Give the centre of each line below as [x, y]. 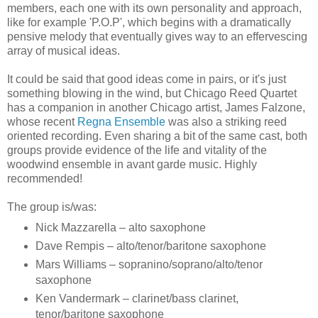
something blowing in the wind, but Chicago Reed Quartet [152, 93]
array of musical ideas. [64, 50]
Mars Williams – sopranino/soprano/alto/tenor [149, 264]
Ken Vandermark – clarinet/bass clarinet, [137, 298]
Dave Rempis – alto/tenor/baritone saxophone [150, 246]
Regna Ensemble [121, 121]
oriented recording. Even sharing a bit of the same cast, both [157, 136]
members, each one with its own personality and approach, [154, 8]
